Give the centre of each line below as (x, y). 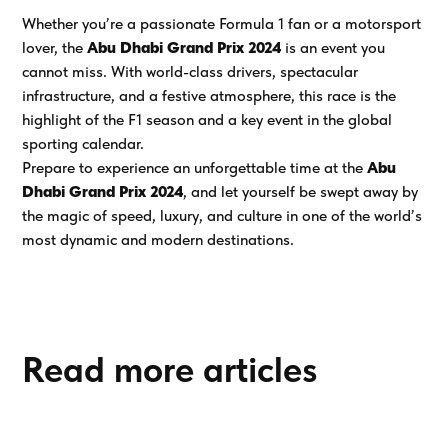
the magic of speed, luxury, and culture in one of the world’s (222, 215)
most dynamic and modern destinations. (158, 239)
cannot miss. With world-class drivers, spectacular (190, 71)
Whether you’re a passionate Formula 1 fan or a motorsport (222, 23)
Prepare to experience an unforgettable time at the (195, 167)
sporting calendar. (83, 143)
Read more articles (170, 369)
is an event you (333, 47)
